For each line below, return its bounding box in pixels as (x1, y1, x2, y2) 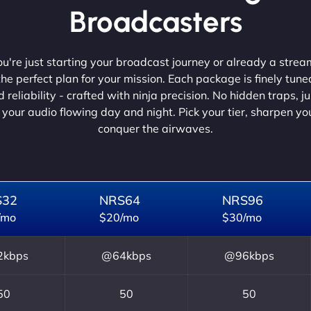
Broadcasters (69, 3, 242, 40)
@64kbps (101, 248, 151, 262)
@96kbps (224, 248, 274, 262)
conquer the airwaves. (98, 121, 213, 135)
